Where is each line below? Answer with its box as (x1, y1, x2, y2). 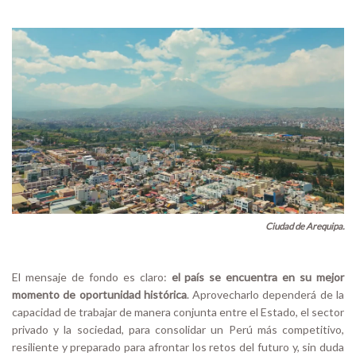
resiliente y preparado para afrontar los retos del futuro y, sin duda (12, 340, 344, 354)
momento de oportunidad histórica (12, 288, 187, 302)
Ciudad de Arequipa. (265, 221, 344, 232)
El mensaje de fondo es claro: (12, 270, 167, 284)
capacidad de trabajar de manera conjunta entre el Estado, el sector (12, 305, 344, 319)
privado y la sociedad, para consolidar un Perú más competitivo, (12, 323, 344, 337)
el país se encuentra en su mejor (166, 270, 345, 284)
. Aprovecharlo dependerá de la (186, 288, 345, 302)
